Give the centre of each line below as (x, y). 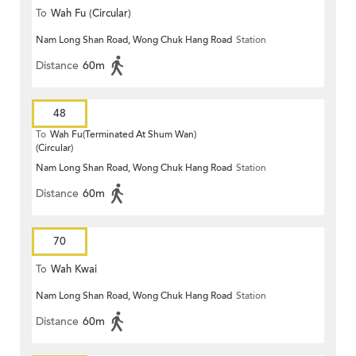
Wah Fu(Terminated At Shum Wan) (123, 135)
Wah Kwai (74, 270)
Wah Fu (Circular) (91, 14)
